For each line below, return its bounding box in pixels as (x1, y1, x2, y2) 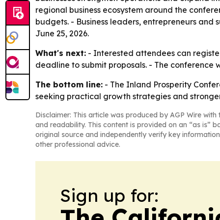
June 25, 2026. (35, 28, 89, 39)
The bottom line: (35, 80, 103, 90)
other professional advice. (35, 140, 120, 149)
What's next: (35, 48, 86, 58)
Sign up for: (60, 184, 159, 207)
